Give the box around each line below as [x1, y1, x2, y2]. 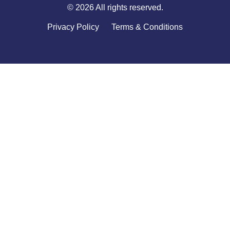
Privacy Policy [47, 22, 99, 31]
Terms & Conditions [111, 22, 183, 31]
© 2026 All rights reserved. [67, 3, 163, 12]
